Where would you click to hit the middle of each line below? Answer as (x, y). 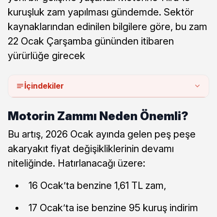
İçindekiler (44, 85)
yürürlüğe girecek (46, 55)
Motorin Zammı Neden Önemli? (98, 116)
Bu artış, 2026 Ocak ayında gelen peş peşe (102, 134)
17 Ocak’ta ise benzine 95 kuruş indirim (113, 208)
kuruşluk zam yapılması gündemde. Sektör (101, 12)
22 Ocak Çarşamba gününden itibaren (91, 41)
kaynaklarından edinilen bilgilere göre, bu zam (108, 26)
